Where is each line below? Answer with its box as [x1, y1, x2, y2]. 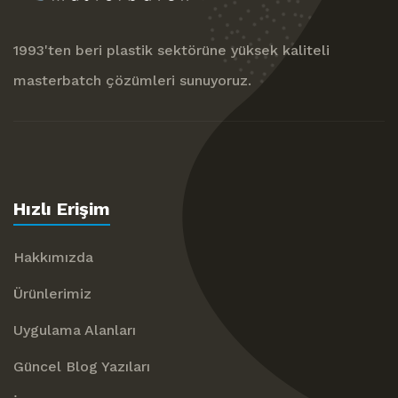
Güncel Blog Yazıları [13, 358, 150, 376]
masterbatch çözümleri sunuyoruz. [13, 72, 251, 90]
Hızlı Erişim [13, 198, 110, 220]
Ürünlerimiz [13, 285, 92, 303]
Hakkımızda [13, 249, 93, 267]
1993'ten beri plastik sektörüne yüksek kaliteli [13, 42, 330, 60]
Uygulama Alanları [13, 322, 136, 339]
